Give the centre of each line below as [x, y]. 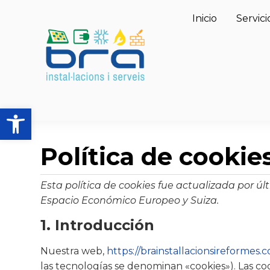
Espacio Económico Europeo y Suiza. [130, 201]
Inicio [205, 18]
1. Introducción [98, 225]
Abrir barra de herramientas [70, 114]
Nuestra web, [74, 251]
